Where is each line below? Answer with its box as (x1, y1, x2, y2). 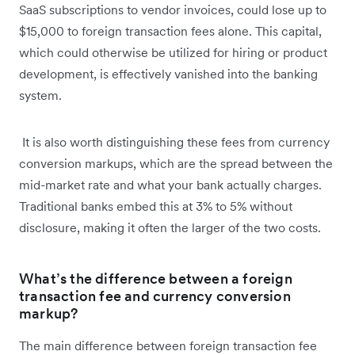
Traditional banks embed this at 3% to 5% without (19, 198, 292, 215)
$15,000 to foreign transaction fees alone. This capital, (19, 23, 322, 40)
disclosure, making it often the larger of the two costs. (19, 219, 321, 236)
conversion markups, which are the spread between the (19, 155, 333, 172)
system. (19, 87, 62, 104)
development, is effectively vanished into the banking (19, 66, 318, 82)
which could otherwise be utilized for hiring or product (19, 44, 327, 61)
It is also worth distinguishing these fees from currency (19, 134, 330, 151)
